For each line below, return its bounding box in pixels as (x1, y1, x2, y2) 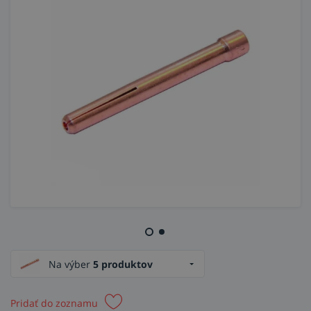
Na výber (49, 257, 93, 271)
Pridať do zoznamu (10, 296, 98, 310)
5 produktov (93, 257, 153, 271)
